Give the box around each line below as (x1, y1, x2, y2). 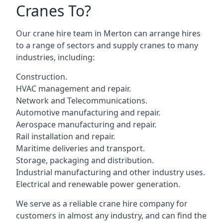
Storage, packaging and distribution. (16, 155, 154, 166)
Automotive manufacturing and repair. (16, 107, 160, 118)
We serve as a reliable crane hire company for (16, 198, 188, 209)
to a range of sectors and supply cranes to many (16, 40, 198, 51)
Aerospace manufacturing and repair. (16, 119, 156, 130)
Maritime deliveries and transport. (16, 143, 145, 154)
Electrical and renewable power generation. (16, 179, 180, 190)
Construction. (16, 71, 67, 82)
